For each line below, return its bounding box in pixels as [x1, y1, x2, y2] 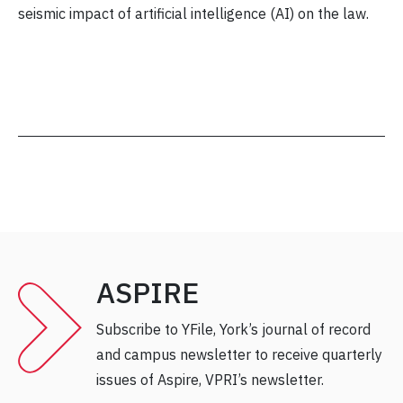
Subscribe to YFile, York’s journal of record [96, 320, 371, 339]
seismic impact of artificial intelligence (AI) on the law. [18, 4, 369, 23]
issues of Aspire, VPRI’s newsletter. [96, 371, 324, 390]
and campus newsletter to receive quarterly [96, 345, 382, 364]
